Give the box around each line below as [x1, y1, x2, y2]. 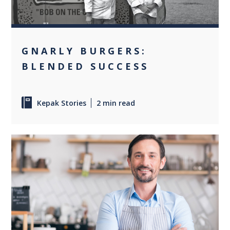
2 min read [97, 98, 136, 108]
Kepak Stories [37, 98, 87, 108]
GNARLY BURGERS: [22, 44, 147, 57]
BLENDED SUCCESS [22, 60, 149, 72]
